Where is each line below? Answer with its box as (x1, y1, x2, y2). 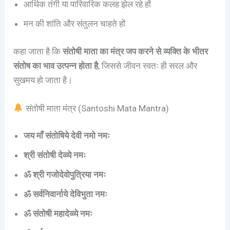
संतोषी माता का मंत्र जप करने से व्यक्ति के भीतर (63, 46, 208, 56)
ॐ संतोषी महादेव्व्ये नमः (24, 208, 93, 219)
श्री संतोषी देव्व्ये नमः (24, 150, 86, 161)
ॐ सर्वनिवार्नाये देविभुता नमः (24, 189, 108, 200)
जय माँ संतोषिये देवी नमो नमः (24, 130, 110, 141)
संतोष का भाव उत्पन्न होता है (13, 60, 99, 71)
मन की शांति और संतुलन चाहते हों (24, 18, 126, 29)
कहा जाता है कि (13, 46, 63, 56)
